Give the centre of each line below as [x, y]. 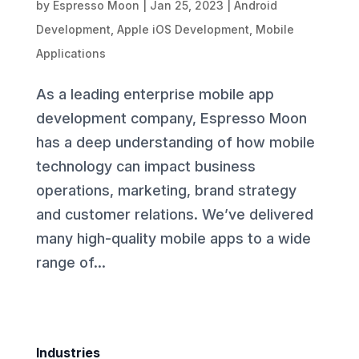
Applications [71, 53]
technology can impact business [145, 166]
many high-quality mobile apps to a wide [173, 238]
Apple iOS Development [183, 29]
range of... [71, 262]
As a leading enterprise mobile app [155, 94]
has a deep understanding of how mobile [175, 142]
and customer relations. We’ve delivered [174, 214]
